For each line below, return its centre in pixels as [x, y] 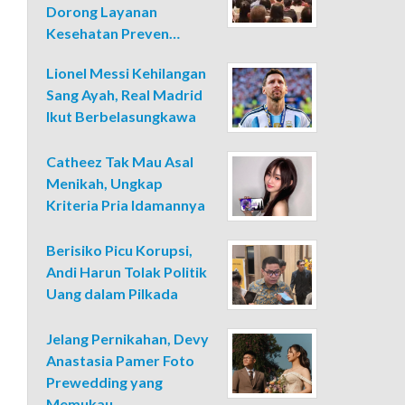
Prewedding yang [105, 382]
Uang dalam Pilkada [113, 293]
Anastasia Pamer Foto [121, 360]
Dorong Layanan [102, 11]
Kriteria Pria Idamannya [126, 205]
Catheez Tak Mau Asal [120, 161]
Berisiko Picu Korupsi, [120, 250]
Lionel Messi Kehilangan [127, 73]
